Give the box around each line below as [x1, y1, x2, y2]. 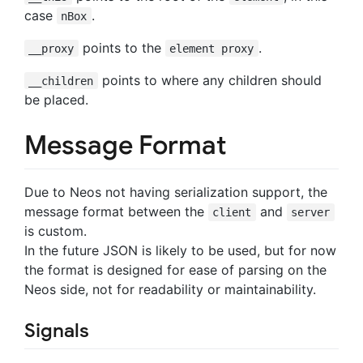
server [291, 206, 331, 220]
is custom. [24, 223, 87, 240]
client [212, 206, 252, 220]
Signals [24, 318, 89, 344]
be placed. [24, 91, 88, 108]
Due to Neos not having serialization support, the [24, 184, 327, 201]
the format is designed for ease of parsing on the [24, 262, 327, 279]
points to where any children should [97, 71, 322, 88]
